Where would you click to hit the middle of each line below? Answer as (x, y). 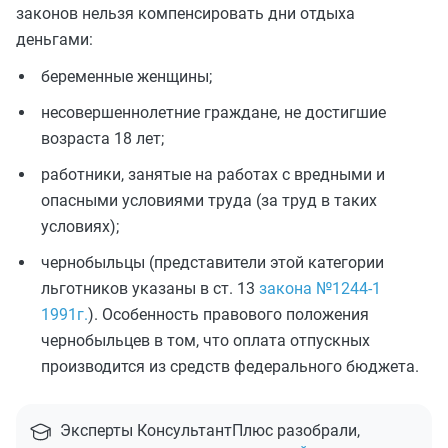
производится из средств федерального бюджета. (230, 366)
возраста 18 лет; (102, 138)
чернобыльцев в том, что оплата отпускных (205, 340)
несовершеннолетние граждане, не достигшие (213, 112)
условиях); (80, 226)
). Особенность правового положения (228, 314)
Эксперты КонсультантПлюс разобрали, (210, 430)
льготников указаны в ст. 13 (150, 288)
